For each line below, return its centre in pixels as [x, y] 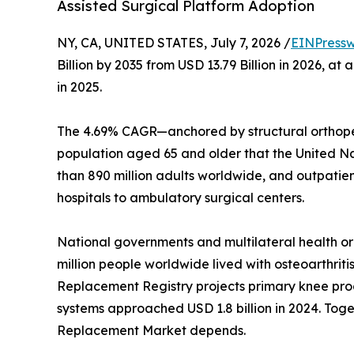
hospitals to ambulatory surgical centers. [181, 198]
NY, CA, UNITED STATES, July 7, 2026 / [174, 43]
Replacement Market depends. [151, 331]
